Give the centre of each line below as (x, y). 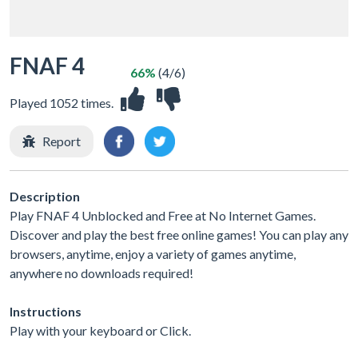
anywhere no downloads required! (101, 272)
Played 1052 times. (62, 103)
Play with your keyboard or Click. (100, 330)
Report (62, 141)
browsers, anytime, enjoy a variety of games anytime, (153, 253)
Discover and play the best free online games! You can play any (179, 234)
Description (45, 196)
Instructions (46, 311)
